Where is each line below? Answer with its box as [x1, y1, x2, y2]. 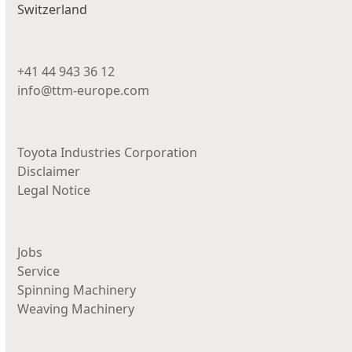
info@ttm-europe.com [17, 82, 150, 99]
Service [17, 262, 60, 280]
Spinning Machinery [17, 281, 137, 299]
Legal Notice [17, 181, 91, 199]
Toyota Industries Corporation [17, 144, 198, 161]
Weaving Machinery [17, 300, 135, 317]
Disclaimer [17, 163, 81, 180]
